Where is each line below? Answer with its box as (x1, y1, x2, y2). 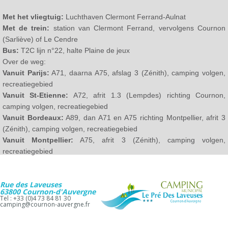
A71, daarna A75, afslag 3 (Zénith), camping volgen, (49, 69, 225, 77)
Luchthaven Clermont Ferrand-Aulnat (63, 13, 186, 21)
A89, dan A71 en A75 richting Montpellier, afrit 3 (63, 113, 225, 122)
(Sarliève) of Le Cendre (2, 35, 78, 43)
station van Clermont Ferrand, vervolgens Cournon (49, 24, 225, 32)
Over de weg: (2, 58, 46, 66)
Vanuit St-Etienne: (2, 91, 69, 99)
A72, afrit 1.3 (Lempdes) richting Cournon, (68, 91, 225, 99)
